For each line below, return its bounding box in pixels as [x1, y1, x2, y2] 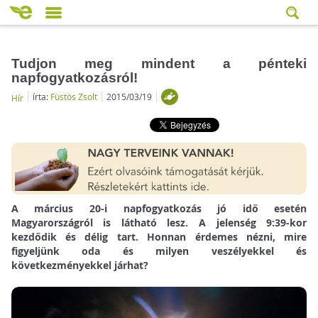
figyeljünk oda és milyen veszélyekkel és [11, 244, 307, 258]
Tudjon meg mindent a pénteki [11, 55, 307, 71]
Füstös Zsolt [50, 90, 97, 102]
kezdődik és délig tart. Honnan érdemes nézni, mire [11, 230, 307, 244]
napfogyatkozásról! [11, 70, 138, 85]
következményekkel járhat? [11, 258, 148, 273]
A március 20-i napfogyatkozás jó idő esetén [11, 202, 307, 216]
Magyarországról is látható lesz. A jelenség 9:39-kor [11, 216, 307, 230]
